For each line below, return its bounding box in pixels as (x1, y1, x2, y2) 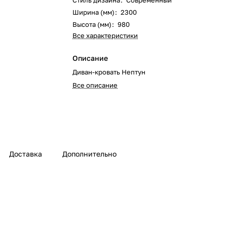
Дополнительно (62, 149, 117, 159)
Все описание (72, 81, 118, 89)
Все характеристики (72, 31, 138, 40)
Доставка (9, 149, 42, 159)
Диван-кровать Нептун (72, 68, 146, 76)
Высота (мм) (72, 20, 112, 28)
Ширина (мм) (72, 8, 115, 16)
